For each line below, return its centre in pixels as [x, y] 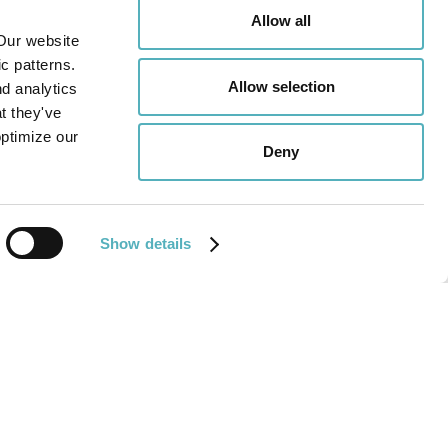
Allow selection [281, 86]
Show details [146, 243]
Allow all [281, 20]
